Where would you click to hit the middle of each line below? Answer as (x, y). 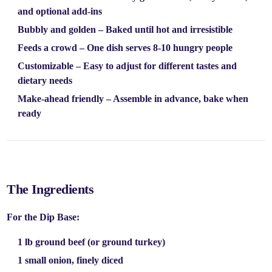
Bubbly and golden (57, 29)
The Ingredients (50, 189)
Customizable (46, 66)
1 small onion (45, 260)
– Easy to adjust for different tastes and (155, 66)
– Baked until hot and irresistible (165, 29)
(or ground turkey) (125, 242)
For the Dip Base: (43, 217)
